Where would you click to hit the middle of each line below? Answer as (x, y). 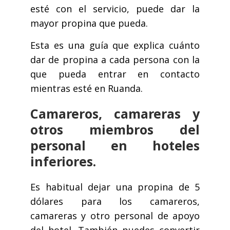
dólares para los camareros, (115, 202)
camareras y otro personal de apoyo (115, 216)
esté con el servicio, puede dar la (115, 9)
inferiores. (63, 161)
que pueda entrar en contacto (115, 74)
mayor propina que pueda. (89, 23)
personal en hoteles (115, 146)
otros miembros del (115, 130)
